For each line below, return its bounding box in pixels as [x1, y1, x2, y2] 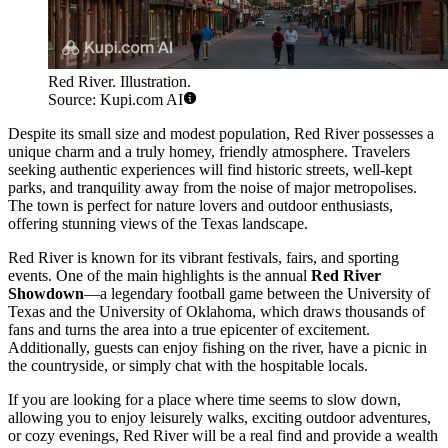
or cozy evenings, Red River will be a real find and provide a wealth [8, 426, 438, 444]
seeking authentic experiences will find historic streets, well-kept [8, 160, 412, 178]
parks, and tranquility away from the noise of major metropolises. [8, 178, 417, 196]
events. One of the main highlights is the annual [8, 266, 311, 284]
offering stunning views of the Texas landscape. [8, 214, 308, 232]
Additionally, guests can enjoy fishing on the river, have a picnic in [8, 338, 427, 356]
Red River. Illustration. [48, 72, 191, 90]
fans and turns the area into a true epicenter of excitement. [8, 320, 370, 338]
